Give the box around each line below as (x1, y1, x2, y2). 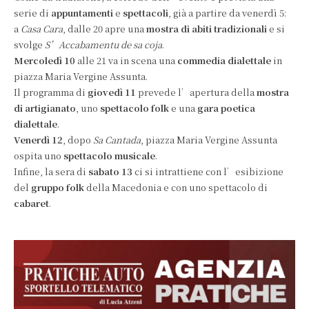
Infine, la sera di (14, 164, 88, 178)
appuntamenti (51, 6, 115, 19)
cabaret (14, 196, 49, 210)
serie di (14, 6, 51, 19)
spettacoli (123, 6, 168, 19)
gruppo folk (31, 180, 84, 194)
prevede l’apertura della (136, 85, 257, 99)
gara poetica (197, 101, 255, 114)
